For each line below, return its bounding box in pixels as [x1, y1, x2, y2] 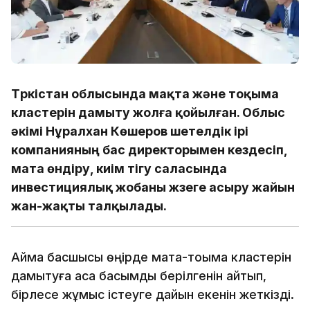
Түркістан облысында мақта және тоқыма [11, 86, 279, 101]
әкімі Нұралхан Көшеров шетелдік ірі [11, 123, 248, 138]
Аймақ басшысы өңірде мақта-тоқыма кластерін [11, 249, 291, 264]
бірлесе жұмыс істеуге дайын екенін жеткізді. [11, 286, 294, 302]
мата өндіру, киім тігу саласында [11, 161, 227, 176]
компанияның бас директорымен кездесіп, [11, 142, 287, 157]
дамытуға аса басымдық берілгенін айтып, [11, 268, 266, 283]
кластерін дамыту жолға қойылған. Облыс [11, 104, 285, 120]
